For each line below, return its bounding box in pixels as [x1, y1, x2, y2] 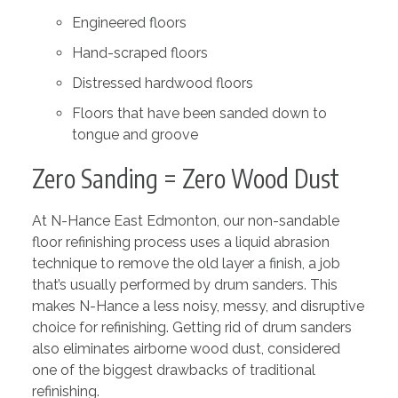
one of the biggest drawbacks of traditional [31, 361, 315, 378]
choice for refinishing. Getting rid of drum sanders [31, 318, 352, 336]
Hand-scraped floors [71, 44, 208, 61]
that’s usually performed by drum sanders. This [31, 275, 338, 293]
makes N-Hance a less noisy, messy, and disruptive [31, 297, 364, 314]
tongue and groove [71, 125, 198, 143]
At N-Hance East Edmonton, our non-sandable [31, 211, 339, 229]
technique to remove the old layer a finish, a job [31, 254, 340, 272]
